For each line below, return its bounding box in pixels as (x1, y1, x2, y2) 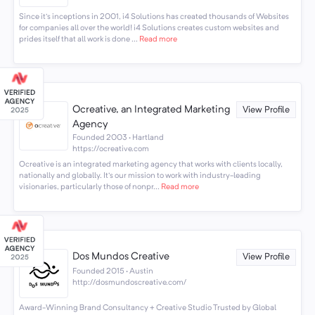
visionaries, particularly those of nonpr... (18, 183, 160, 192)
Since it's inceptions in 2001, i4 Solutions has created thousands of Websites (18, 13, 289, 22)
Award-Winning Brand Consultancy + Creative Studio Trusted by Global (18, 304, 276, 313)
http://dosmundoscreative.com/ (72, 278, 187, 287)
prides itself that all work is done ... (18, 35, 138, 44)
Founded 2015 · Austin (72, 266, 154, 276)
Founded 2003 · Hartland (72, 133, 165, 142)
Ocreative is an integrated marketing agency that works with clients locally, (18, 160, 283, 169)
